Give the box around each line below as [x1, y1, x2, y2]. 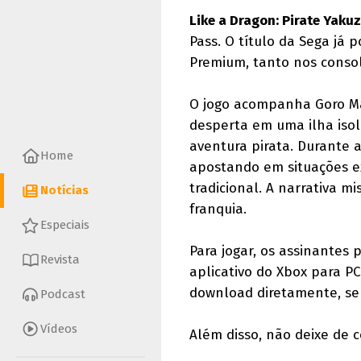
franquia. [189, 201, 247, 218]
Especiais [40, 218, 89, 233]
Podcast [40, 287, 85, 302]
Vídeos [40, 322, 77, 337]
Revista [40, 252, 80, 268]
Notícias [40, 183, 89, 198]
